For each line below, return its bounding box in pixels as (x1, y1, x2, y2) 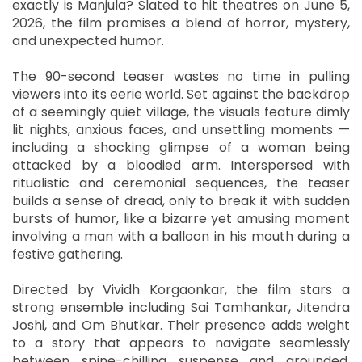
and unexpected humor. (12, 31, 164, 50)
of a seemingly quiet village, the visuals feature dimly (12, 102, 350, 121)
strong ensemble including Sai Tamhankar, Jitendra (12, 297, 350, 317)
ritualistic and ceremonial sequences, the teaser (12, 173, 350, 192)
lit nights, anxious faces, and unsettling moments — (12, 120, 350, 139)
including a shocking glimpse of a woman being (12, 137, 350, 157)
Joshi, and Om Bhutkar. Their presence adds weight (12, 315, 350, 335)
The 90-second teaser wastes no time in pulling (12, 66, 350, 86)
